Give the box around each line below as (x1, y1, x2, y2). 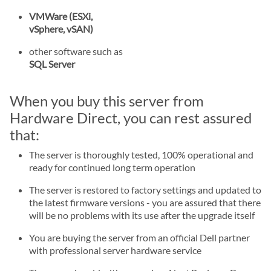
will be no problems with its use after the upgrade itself (29, 209, 255, 221)
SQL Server (29, 57, 75, 70)
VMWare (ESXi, (29, 10, 93, 22)
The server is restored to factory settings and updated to (29, 183, 261, 195)
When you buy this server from (10, 91, 204, 109)
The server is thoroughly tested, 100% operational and (29, 148, 253, 160)
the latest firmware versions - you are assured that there (29, 196, 261, 208)
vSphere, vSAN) (29, 22, 93, 34)
